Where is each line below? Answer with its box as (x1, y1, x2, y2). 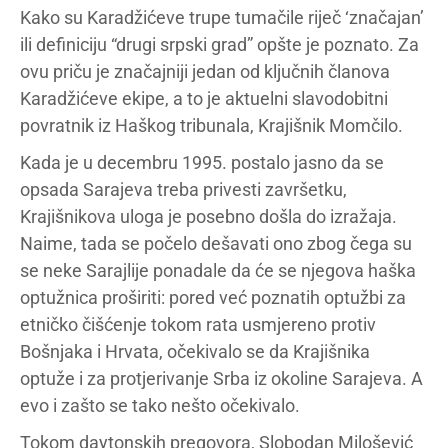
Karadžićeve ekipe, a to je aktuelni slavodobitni (20, 88, 388, 109)
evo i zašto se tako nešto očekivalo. (20, 395, 300, 416)
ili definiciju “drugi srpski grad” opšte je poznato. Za (20, 34, 419, 55)
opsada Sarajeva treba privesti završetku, (20, 179, 347, 200)
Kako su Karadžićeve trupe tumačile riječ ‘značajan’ (20, 7, 424, 28)
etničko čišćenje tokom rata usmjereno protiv (20, 314, 376, 335)
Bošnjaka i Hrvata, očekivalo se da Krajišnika (20, 341, 370, 362)
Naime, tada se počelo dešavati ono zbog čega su (20, 233, 412, 254)
